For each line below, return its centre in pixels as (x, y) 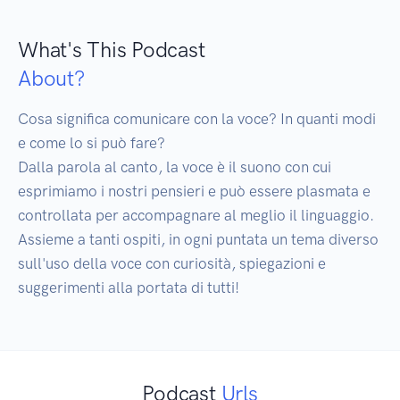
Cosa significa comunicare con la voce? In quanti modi (197, 119)
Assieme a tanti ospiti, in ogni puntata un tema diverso (198, 240)
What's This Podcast (112, 50)
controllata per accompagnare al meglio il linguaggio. (196, 216)
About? (51, 79)
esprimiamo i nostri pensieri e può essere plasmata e (194, 192)
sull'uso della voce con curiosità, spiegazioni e (172, 264)
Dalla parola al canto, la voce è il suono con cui (175, 167)
